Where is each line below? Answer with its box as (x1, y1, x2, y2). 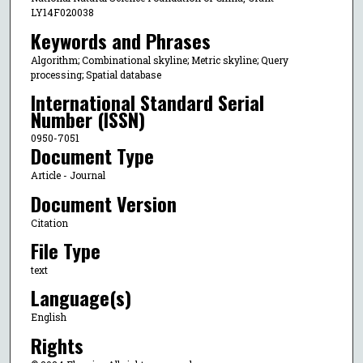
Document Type (30, 141, 154, 171)
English (30, 310, 66, 324)
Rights (30, 330, 83, 360)
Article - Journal (30, 169, 105, 182)
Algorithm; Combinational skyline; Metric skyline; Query (30, 53, 288, 66)
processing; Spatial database (30, 67, 161, 81)
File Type (30, 235, 100, 265)
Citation (30, 216, 68, 229)
